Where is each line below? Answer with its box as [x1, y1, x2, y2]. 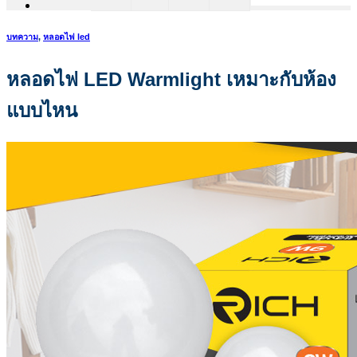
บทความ [6, 31, 38, 41]
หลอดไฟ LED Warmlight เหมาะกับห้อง [6, 68, 336, 90]
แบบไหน [6, 99, 77, 121]
